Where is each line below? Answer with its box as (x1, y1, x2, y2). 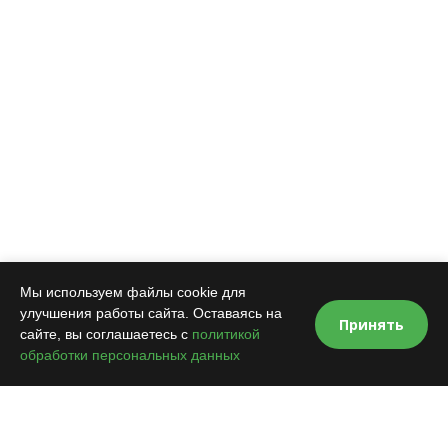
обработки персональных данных (20, 347, 240, 363)
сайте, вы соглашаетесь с (20, 326, 192, 342)
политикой (192, 326, 260, 342)
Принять (339, 314, 404, 334)
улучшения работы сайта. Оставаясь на (20, 305, 282, 321)
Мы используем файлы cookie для (20, 284, 246, 300)
